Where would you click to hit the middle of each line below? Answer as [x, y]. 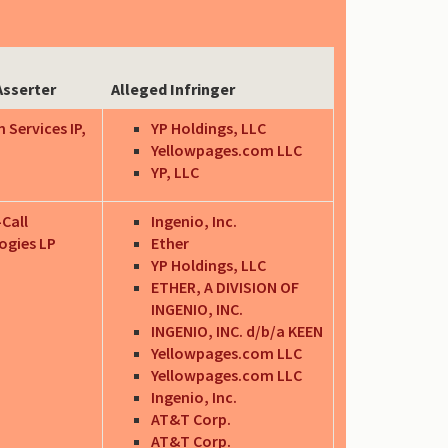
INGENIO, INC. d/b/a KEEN [237, 330]
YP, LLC [175, 171]
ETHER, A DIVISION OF [225, 286]
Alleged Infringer [173, 88]
